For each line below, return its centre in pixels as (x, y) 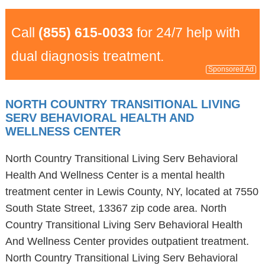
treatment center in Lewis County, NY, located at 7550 (132, 192)
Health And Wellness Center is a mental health (115, 175)
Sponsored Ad (231, 69)
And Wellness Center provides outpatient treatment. (127, 241)
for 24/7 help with (186, 33)
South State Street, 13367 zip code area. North (116, 208)
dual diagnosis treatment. (87, 56)
